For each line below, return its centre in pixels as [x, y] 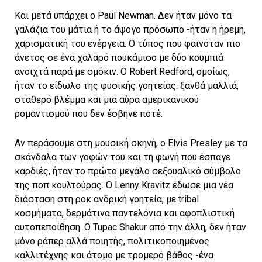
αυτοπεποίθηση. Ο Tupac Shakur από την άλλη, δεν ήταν [130, 227]
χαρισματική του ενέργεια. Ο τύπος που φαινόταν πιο [127, 44]
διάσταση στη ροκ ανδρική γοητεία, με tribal [107, 199]
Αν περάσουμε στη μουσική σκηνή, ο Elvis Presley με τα [131, 143]
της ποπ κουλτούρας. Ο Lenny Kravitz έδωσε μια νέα [124, 185]
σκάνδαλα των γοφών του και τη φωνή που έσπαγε [123, 157]
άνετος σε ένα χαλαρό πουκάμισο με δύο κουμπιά [119, 58]
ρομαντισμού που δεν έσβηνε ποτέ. [89, 114]
